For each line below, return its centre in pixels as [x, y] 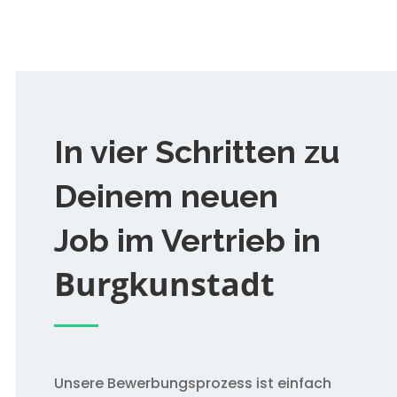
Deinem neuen [166, 196]
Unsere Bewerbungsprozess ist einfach [192, 384]
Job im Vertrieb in [187, 241]
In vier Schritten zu [196, 152]
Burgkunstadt [164, 284]
